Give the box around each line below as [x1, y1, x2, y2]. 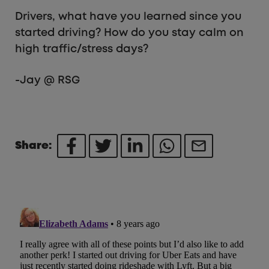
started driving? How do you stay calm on [15, 28, 244, 38]
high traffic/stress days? [15, 44, 148, 54]
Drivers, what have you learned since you [15, 11, 241, 22]
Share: [15, 141, 57, 151]
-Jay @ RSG [15, 75, 80, 85]
